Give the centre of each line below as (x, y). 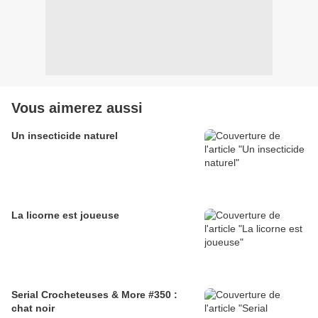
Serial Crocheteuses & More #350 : (94, 295)
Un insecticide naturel (65, 136)
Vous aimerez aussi (77, 108)
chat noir (33, 308)
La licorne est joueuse (65, 215)
